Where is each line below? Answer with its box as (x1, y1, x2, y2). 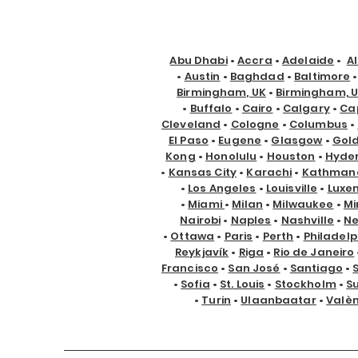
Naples (230, 213, 272, 228)
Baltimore (294, 69, 351, 84)
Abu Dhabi (169, 53, 228, 68)
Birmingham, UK (177, 85, 266, 100)
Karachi (246, 165, 292, 180)
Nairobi (180, 213, 221, 228)
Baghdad (229, 69, 284, 84)
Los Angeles (188, 181, 257, 196)
